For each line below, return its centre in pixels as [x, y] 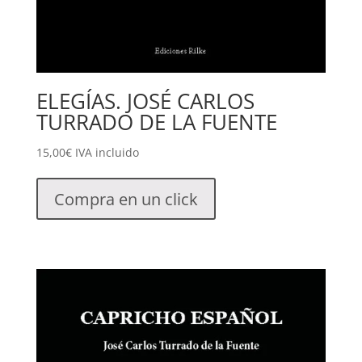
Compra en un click [126, 199]
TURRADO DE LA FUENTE [156, 122]
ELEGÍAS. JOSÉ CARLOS [145, 101]
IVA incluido [107, 153]
